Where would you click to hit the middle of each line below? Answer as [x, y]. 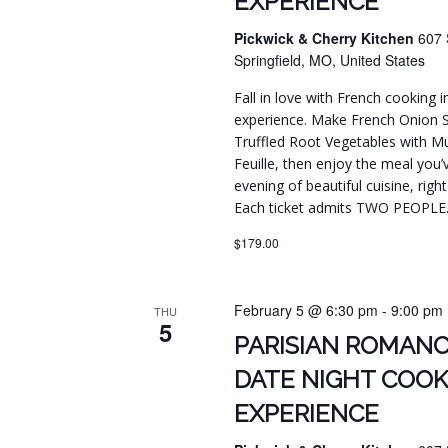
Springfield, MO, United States [330, 60]
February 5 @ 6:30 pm [306, 310]
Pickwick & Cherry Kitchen [326, 38]
